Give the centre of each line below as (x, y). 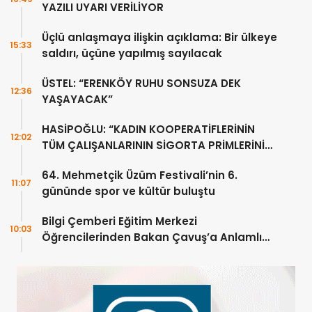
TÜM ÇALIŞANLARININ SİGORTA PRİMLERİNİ (153, 146)
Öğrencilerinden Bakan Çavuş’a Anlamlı (152, 237)
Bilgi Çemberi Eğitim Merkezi (119, 221)
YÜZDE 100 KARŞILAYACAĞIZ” (118, 162)
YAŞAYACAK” (77, 100)
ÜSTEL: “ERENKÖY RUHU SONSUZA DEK (141, 84)
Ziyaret (61, 253)
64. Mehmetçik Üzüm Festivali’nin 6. (140, 175)
